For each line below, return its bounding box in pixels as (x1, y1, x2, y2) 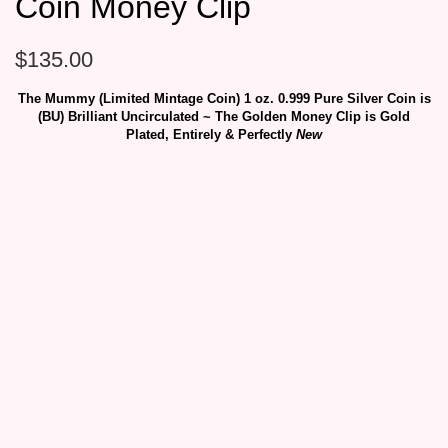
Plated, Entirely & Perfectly (126, 127, 296, 143)
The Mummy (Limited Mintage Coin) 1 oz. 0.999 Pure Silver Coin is (17, 91, 431, 107)
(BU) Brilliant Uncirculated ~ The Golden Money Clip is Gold (38, 109, 410, 125)
